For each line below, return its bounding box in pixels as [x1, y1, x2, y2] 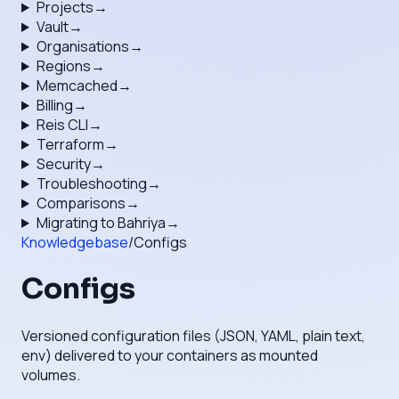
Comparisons [36, 193, 126, 213]
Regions [36, 56, 91, 76]
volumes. [21, 364, 80, 385]
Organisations [36, 37, 129, 56]
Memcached [36, 76, 118, 95]
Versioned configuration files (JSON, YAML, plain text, [21, 325, 365, 346]
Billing [36, 95, 73, 115]
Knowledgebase [21, 232, 128, 252]
